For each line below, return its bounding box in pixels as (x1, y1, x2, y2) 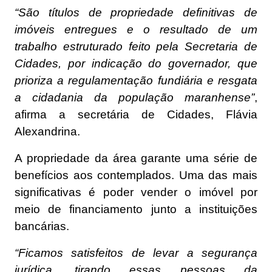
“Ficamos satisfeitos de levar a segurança (15, 246, 257, 259)
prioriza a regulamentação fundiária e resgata (15, 73, 257, 87)
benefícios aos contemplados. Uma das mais (15, 168, 257, 182)
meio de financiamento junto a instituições (15, 202, 257, 216)
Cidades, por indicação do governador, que (15, 56, 257, 70)
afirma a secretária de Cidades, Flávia (15, 107, 257, 121)
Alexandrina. (15, 124, 80, 138)
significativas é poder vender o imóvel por (15, 185, 257, 199)
